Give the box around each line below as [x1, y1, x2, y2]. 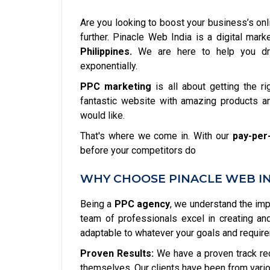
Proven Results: [80, 248, 154, 259]
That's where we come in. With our [80, 130, 233, 142]
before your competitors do [80, 145, 196, 156]
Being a [80, 198, 115, 210]
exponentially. [80, 60, 137, 72]
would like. [80, 110, 125, 121]
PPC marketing [80, 81, 152, 92]
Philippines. [80, 46, 132, 57]
